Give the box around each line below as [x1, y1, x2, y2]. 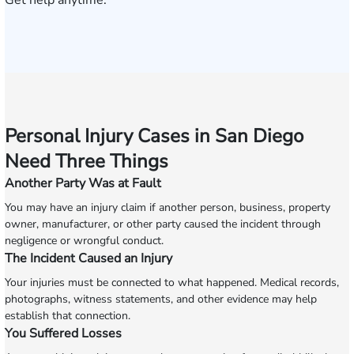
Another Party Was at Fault [5, 175, 161, 192]
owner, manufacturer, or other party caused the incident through [5, 217, 321, 232]
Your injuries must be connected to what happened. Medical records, [5, 275, 339, 290]
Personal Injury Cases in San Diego [5, 123, 303, 149]
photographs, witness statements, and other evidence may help [5, 292, 317, 307]
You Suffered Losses [5, 325, 122, 342]
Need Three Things [5, 149, 168, 174]
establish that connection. [5, 308, 130, 323]
